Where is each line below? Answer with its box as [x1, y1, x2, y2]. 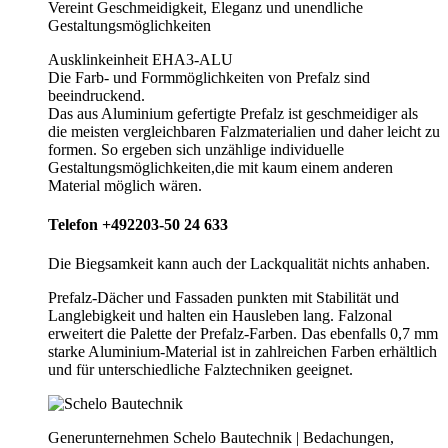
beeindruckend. [48, 86, 145, 104]
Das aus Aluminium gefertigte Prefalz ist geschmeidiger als [48, 104, 418, 122]
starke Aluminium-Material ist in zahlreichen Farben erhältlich [48, 343, 437, 361]
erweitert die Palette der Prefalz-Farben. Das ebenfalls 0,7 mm [48, 325, 438, 343]
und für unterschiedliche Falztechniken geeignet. [48, 361, 353, 379]
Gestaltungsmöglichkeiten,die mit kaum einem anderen [48, 158, 393, 176]
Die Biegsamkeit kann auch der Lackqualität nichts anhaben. [48, 255, 430, 273]
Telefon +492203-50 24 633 [48, 215, 228, 233]
